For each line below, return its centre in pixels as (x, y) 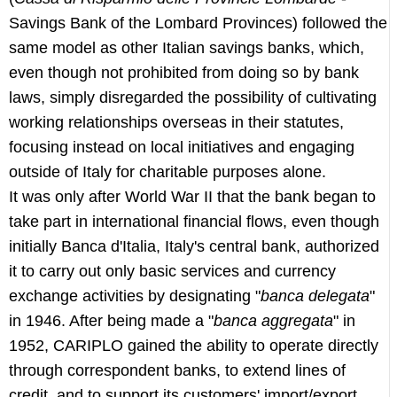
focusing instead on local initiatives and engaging (182, 147)
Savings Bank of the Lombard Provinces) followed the (198, 23)
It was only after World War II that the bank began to (192, 197)
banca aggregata (273, 321)
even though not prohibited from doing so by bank (184, 73)
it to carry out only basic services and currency (172, 271)
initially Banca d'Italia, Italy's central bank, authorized (194, 246)
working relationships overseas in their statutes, (176, 122)
